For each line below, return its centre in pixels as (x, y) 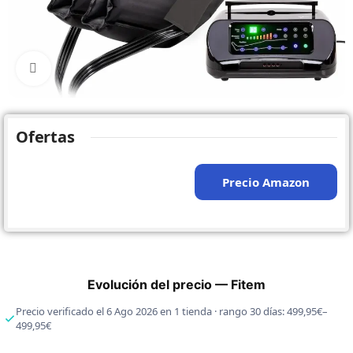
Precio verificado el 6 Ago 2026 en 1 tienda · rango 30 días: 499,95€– (172, 312)
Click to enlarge (93, 68)
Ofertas (45, 137)
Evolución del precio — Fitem (176, 285)
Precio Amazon (266, 182)
